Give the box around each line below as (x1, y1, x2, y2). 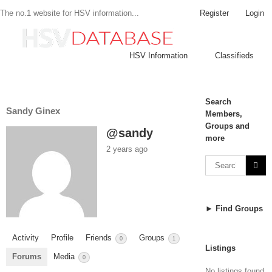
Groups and (205, 121, 250, 131)
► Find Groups (205, 204, 263, 213)
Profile (51, 233, 73, 243)
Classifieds (215, 51, 254, 60)
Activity (12, 233, 39, 243)
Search (205, 97, 231, 106)
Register (200, 8, 229, 18)
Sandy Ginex (6, 106, 60, 117)
